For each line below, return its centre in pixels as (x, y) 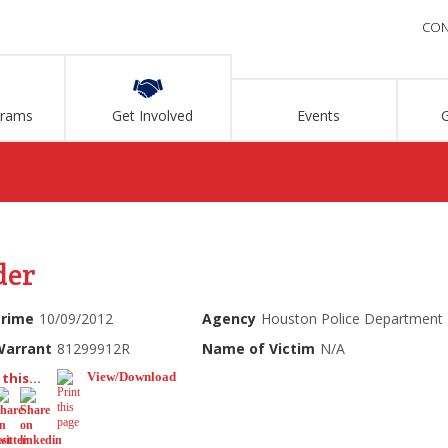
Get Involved (153, 115)
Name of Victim (259, 348)
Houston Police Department (352, 318)
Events (319, 115)
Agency (229, 318)
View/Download (131, 376)
